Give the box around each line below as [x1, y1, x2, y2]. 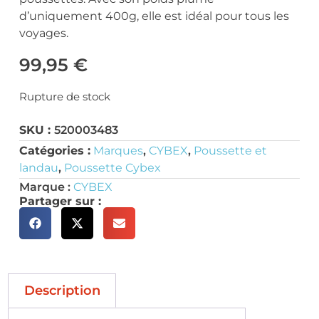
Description [23, 283, 100, 299]
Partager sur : [19, 194, 101, 208]
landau [19, 161, 58, 175]
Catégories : [19, 144, 90, 158]
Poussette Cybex [63, 161, 161, 175]
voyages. [19, 26, 68, 41]
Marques [93, 144, 143, 158]
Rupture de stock [19, 90, 110, 103]
